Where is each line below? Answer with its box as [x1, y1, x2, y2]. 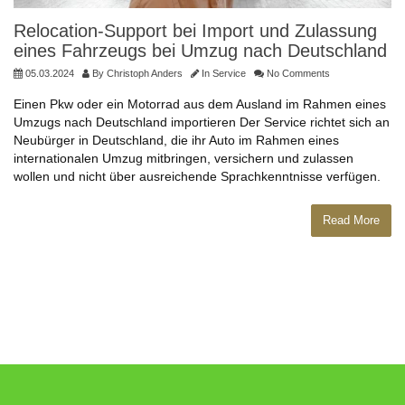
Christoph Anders [107, 68, 183, 80]
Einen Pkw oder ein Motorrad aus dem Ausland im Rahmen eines [14, 97, 386, 112]
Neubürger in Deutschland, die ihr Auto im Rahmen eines [14, 133, 339, 148]
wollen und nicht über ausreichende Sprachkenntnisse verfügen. [14, 169, 381, 184]
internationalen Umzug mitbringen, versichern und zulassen [14, 151, 353, 166]
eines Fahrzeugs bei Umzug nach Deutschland [14, 41, 387, 61]
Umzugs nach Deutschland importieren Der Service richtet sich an [14, 115, 390, 130]
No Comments [264, 68, 330, 80]
